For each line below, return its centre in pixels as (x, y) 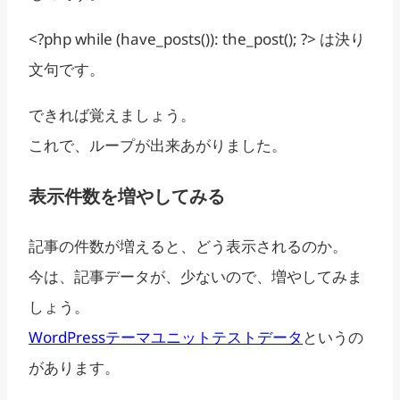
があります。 (74, 367)
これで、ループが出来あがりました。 (158, 145)
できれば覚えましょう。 (112, 114)
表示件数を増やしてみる (127, 196)
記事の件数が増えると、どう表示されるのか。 (188, 246)
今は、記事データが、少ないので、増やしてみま (196, 276)
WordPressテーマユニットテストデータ (166, 337)
